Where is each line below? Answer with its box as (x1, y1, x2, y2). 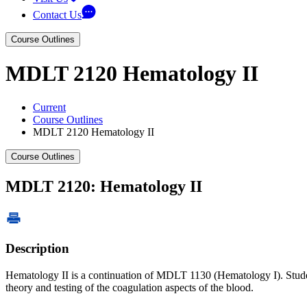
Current (33, 101, 66, 113)
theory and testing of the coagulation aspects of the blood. (5, 282, 254, 294)
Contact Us (33, 9, 82, 21)
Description (5, 241, 69, 256)
